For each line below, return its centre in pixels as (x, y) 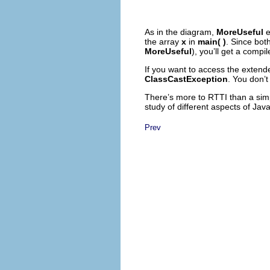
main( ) (212, 41)
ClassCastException (186, 79)
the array (163, 41)
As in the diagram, (181, 32)
